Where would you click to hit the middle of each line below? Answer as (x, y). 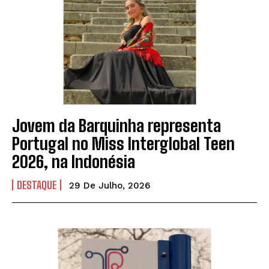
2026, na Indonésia (74, 162)
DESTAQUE (37, 185)
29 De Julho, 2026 (110, 186)
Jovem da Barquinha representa (116, 126)
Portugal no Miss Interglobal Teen (123, 144)
